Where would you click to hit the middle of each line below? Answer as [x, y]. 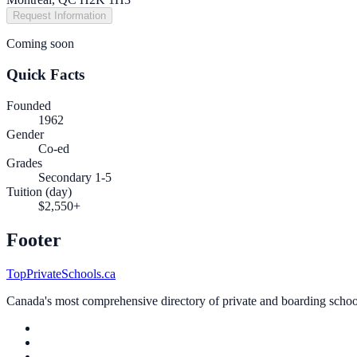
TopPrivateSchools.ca [61, 273]
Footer [34, 239]
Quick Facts [45, 75]
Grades [24, 163]
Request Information [59, 16]
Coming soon [40, 44]
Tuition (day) [39, 191]
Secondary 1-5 [75, 177]
